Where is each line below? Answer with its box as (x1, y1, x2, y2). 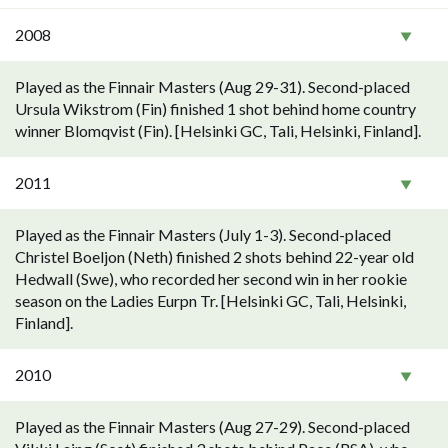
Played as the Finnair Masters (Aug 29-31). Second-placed (15, 77, 410, 96)
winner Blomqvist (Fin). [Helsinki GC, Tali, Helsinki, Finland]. (15, 121, 421, 140)
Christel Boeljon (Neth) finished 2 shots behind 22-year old (15, 247, 414, 266)
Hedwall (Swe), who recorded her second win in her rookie (15, 269, 407, 288)
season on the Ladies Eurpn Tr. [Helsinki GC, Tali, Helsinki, (15, 291, 406, 310)
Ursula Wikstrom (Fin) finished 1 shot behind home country (15, 99, 416, 118)
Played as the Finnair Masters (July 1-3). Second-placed (15, 225, 391, 244)
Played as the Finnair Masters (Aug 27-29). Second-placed (15, 417, 410, 436)
